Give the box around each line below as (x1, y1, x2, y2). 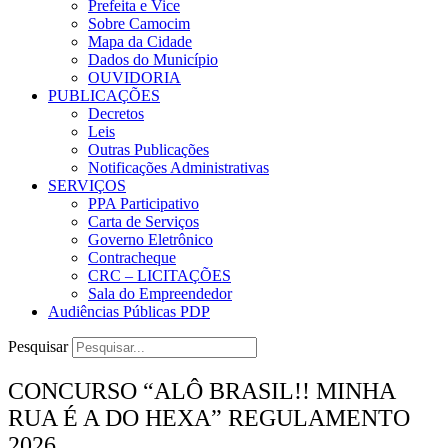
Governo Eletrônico (88, 230, 213, 248)
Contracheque (88, 248, 176, 266)
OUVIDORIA (88, 68, 181, 86)
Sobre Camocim (88, 14, 190, 32)
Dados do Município (88, 50, 218, 68)
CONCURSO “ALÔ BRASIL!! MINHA (8, 377, 395, 404)
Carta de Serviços (88, 212, 199, 230)
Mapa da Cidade (88, 32, 192, 50)
